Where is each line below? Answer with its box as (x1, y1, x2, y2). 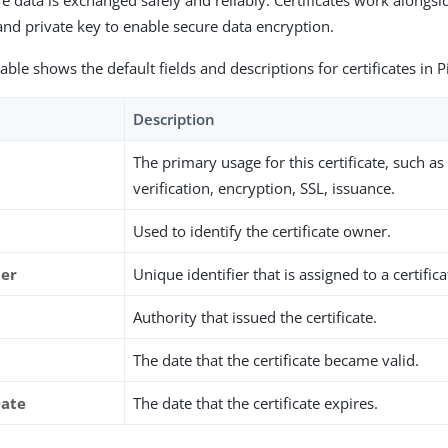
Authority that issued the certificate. (133, 307, 378, 327)
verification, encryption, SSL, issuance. (133, 178, 396, 198)
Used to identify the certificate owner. (133, 221, 392, 241)
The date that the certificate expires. (133, 393, 379, 413)
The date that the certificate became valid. (133, 350, 420, 370)
